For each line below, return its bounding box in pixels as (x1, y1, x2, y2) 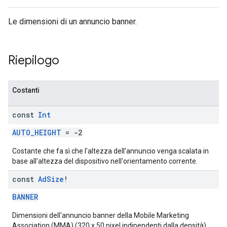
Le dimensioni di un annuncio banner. (8, 17, 137, 26)
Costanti (12, 86, 40, 94)
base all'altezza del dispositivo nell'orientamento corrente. (12, 157, 198, 165)
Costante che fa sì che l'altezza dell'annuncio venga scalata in (12, 147, 209, 155)
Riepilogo (8, 53, 59, 68)
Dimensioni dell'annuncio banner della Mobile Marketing (12, 211, 189, 219)
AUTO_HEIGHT (12, 128, 61, 137)
